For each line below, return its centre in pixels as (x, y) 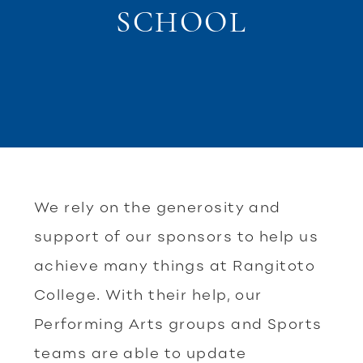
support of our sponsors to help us (176, 236)
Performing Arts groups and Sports (178, 323)
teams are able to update (141, 352)
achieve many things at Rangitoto (175, 265)
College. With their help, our (148, 294)
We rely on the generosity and (158, 207)
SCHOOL (181, 22)
